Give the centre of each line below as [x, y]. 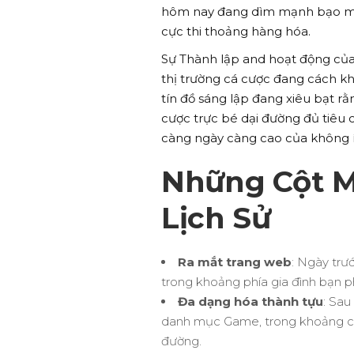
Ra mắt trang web [235, 262]
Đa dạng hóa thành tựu [250, 301]
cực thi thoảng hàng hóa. [236, 31]
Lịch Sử [216, 218]
